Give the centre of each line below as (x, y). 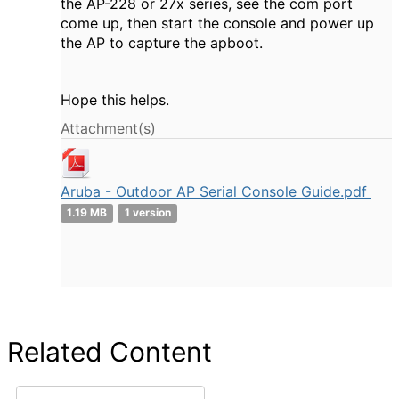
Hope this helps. (115, 100)
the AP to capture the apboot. (164, 43)
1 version (147, 212)
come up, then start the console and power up (217, 23)
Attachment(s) (108, 128)
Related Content (110, 352)
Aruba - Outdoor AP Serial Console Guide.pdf (216, 191)
